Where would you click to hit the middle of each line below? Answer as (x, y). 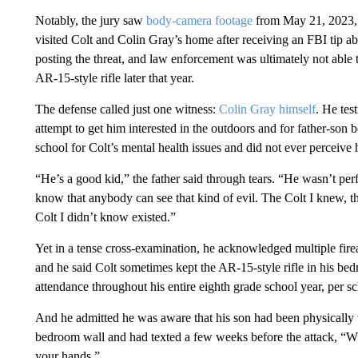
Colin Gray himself (267, 109)
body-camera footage (199, 21)
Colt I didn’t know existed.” (105, 217)
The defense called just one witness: (127, 109)
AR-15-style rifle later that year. (114, 78)
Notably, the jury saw (90, 21)
